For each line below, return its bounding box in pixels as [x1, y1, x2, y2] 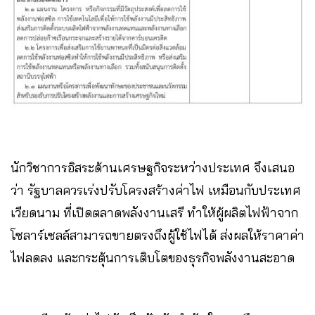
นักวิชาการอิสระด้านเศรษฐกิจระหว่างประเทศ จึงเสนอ [11, 159, 295, 176]
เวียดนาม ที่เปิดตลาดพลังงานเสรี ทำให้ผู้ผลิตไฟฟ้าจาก [11, 204, 298, 221]
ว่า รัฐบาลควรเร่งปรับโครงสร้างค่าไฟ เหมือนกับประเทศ [11, 181, 301, 198]
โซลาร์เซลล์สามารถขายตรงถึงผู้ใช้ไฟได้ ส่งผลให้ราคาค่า [11, 226, 304, 243]
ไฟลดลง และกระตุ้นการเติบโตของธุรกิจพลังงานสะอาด [11, 249, 295, 266]
